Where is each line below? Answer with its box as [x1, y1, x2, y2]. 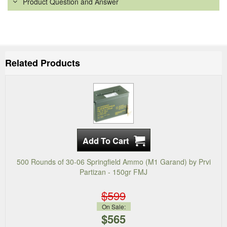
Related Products [5, 56, 80, 70]
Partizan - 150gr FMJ [80, 167, 147, 177]
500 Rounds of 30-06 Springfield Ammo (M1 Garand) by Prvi [16, 157, 211, 167]
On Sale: [101, 202, 126, 211]
